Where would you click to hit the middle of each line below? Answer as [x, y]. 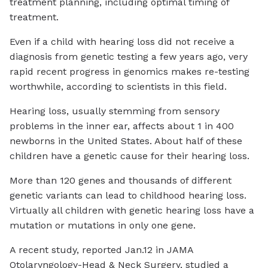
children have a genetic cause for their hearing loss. [130, 156]
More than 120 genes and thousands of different [121, 181]
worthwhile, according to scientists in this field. [118, 87]
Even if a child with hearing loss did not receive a [122, 42]
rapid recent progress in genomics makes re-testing [130, 72]
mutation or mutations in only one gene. [103, 226]
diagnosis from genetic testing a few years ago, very [129, 57]
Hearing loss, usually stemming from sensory [115, 111]
